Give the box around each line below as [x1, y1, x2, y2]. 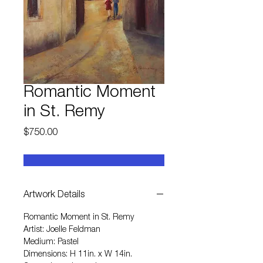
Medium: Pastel [23, 238, 79, 247]
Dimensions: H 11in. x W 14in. [23, 251, 132, 259]
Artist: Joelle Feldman [23, 226, 100, 234]
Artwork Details [23, 191, 85, 200]
